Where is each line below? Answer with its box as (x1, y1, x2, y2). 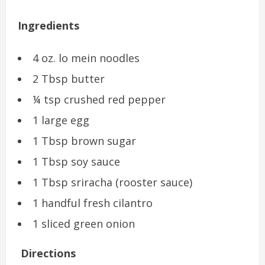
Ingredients (18, 18, 79, 33)
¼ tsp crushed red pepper (33, 92, 166, 106)
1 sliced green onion (33, 216, 135, 231)
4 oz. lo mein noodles (33, 50, 140, 65)
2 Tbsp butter (33, 71, 105, 86)
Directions (21, 245, 76, 260)
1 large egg (33, 112, 89, 127)
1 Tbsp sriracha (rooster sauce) (33, 174, 192, 189)
